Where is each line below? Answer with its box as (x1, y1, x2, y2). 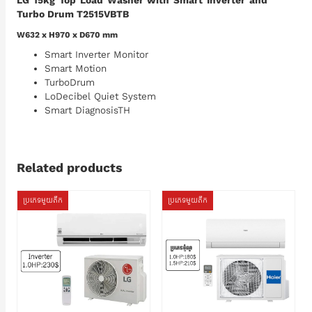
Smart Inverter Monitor (45, 49, 148, 61)
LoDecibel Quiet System (45, 91, 156, 102)
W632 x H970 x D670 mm (17, 30, 118, 40)
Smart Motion (45, 63, 107, 75)
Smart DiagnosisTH (45, 104, 130, 116)
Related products (17, 160, 123, 175)
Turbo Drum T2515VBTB (17, 8, 129, 20)
